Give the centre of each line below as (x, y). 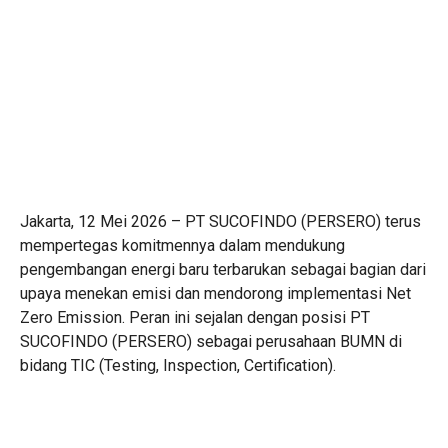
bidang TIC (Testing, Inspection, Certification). (178, 365)
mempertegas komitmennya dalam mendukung (182, 245)
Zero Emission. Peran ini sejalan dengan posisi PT (195, 317)
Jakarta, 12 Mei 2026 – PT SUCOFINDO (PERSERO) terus (220, 221)
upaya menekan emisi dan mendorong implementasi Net (215, 293)
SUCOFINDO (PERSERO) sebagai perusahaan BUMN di (211, 341)
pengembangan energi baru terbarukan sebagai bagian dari (223, 269)
